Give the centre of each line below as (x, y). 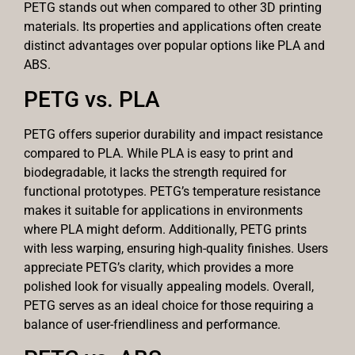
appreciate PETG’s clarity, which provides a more (158, 267)
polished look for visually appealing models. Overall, (169, 286)
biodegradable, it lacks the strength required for (155, 172)
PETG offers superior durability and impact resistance (173, 134)
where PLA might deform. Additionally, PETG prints (165, 229)
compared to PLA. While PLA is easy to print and (158, 153)
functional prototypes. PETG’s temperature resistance (172, 191)
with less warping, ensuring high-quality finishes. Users (176, 248)
